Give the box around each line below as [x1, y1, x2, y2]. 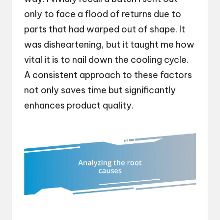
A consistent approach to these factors [24, 69, 192, 81]
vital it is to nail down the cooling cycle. [24, 54, 189, 66]
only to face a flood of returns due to [24, 8, 181, 20]
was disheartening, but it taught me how [24, 39, 194, 51]
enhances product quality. [24, 100, 134, 111]
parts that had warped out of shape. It [24, 24, 185, 35]
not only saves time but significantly [24, 84, 176, 96]
